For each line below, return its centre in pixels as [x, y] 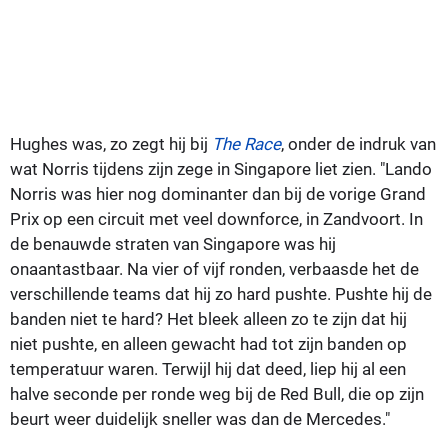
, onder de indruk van [358, 143]
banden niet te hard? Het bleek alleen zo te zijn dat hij [208, 318]
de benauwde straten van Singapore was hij [173, 243]
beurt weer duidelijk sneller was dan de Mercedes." [200, 418]
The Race [246, 143]
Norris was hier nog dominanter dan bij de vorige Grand [218, 193]
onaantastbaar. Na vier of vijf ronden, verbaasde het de [214, 268]
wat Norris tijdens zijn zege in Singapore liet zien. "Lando [221, 168]
